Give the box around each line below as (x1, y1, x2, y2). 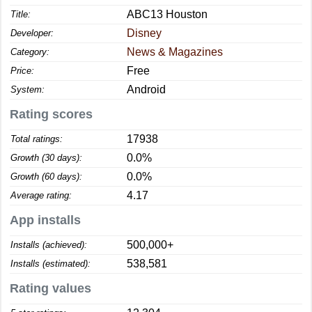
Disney (127, 27, 162, 39)
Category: (10, 47, 49, 57)
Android (127, 84, 166, 95)
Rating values (10, 281, 91, 295)
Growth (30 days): (10, 153, 82, 163)
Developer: (10, 28, 54, 38)
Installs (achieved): (10, 240, 87, 250)
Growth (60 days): (10, 171, 82, 182)
